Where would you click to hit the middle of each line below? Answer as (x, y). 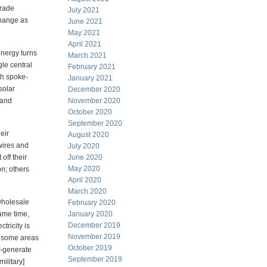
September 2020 (95, 123)
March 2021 (87, 55)
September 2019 (95, 259)
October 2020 (90, 112)
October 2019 (90, 248)
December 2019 (94, 225)
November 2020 (94, 101)
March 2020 (87, 191)
